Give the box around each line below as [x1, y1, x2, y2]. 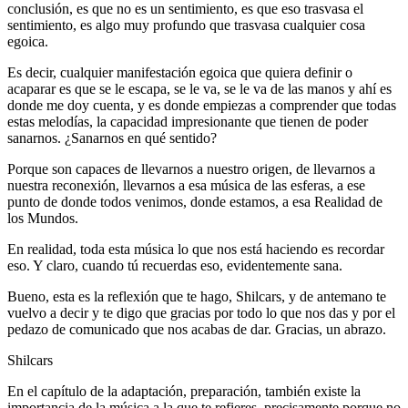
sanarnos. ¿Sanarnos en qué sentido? [7, 129, 217, 146]
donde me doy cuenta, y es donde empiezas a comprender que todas [7, 97, 396, 113]
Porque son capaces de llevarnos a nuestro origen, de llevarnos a [7, 160, 375, 177]
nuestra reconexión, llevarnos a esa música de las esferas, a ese [7, 177, 365, 193]
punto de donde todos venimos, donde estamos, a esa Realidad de [7, 193, 382, 209]
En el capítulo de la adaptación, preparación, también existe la [7, 382, 361, 399]
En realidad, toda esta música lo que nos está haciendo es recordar [7, 240, 384, 257]
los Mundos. [7, 209, 78, 226]
